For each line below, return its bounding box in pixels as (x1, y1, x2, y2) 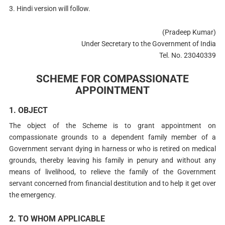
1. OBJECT (9, 105, 48, 115)
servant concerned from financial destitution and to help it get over (9, 179, 216, 188)
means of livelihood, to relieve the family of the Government (9, 168, 216, 176)
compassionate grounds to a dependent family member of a (9, 133, 216, 142)
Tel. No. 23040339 (159, 51, 216, 59)
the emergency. (9, 191, 56, 199)
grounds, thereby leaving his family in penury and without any (9, 156, 216, 165)
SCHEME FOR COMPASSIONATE (36, 72, 189, 85)
